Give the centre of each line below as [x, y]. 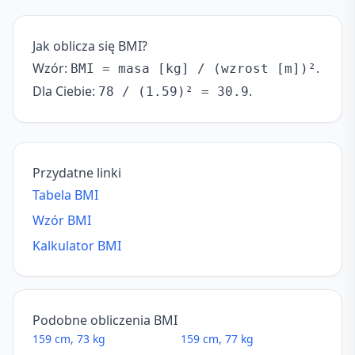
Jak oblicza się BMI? [90, 46]
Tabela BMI [65, 195]
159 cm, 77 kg [217, 339]
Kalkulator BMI [77, 246]
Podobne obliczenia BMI [105, 320]
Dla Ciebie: [65, 91]
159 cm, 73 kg [69, 339]
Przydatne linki [77, 173]
